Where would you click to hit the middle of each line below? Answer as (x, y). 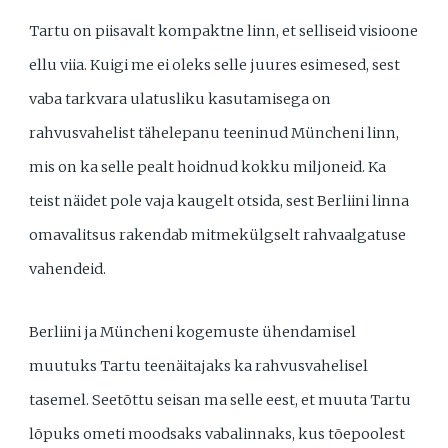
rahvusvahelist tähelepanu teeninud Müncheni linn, (214, 132)
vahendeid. (68, 268)
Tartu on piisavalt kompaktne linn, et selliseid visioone (224, 30)
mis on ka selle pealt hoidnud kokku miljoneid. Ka (208, 166)
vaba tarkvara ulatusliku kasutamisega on (180, 98)
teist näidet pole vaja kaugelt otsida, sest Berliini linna (219, 200)
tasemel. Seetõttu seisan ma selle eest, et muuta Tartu (220, 400)
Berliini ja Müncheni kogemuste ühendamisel (193, 332)
